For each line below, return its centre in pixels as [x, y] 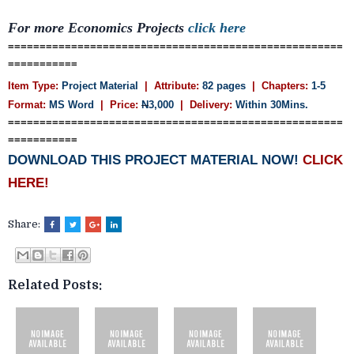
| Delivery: [206, 105]
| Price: [119, 105]
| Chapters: [280, 86]
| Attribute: [172, 86]
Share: [25, 224]
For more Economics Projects [98, 28]
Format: [27, 105]
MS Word [72, 105]
